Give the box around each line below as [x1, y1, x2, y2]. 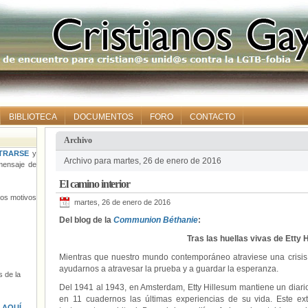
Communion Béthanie [113, 215, 198, 225]
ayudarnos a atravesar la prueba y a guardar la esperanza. [59, 264, 278, 274]
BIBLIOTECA [9, 112, 57, 122]
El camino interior [59, 178, 130, 190]
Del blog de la [59, 215, 113, 225]
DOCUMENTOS [74, 112, 133, 122]
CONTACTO [190, 112, 235, 122]
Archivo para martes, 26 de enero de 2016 [64, 156, 221, 166]
